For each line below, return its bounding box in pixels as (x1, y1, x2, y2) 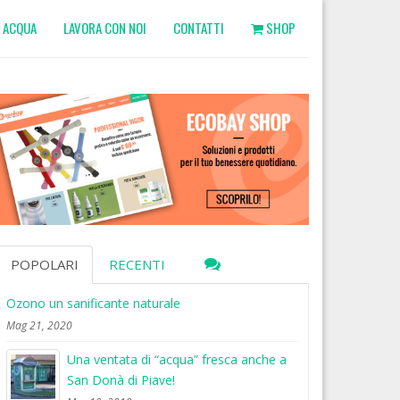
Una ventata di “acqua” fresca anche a (67, 350, 287, 368)
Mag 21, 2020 (6, 317, 72, 333)
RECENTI (109, 254, 165, 273)
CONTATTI (173, 18, 224, 37)
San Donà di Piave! (67, 371, 175, 388)
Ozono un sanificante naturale (6, 294, 180, 312)
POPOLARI (11, 254, 79, 273)
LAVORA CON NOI (63, 18, 146, 37)
